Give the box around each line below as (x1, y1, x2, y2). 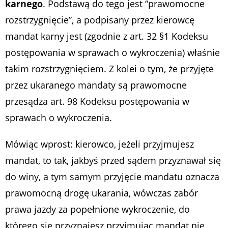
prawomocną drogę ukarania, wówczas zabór (5, 186, 198, 199)
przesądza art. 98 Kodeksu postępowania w (5, 95, 189, 107)
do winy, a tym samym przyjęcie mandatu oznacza (5, 170, 219, 183)
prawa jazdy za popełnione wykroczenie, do (5, 203, 190, 215)
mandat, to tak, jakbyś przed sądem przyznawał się (5, 154, 221, 166)
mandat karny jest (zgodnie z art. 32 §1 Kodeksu (5, 30, 208, 42)
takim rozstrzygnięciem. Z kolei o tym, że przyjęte (5, 62, 214, 75)
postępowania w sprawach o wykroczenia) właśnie (5, 46, 220, 59)
